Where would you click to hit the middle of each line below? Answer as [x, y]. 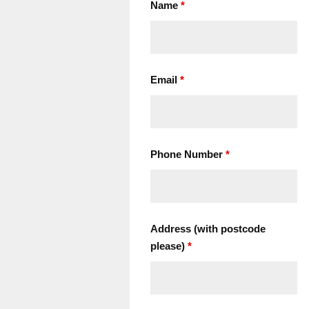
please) [169, 246]
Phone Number [188, 154]
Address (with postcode [208, 229]
